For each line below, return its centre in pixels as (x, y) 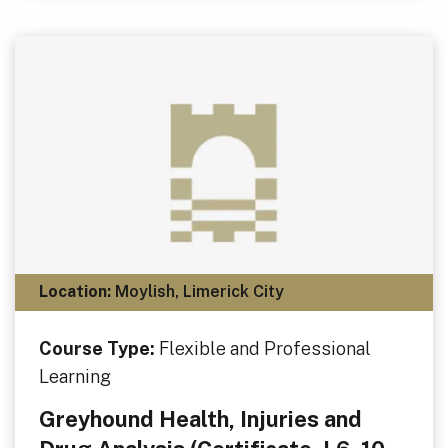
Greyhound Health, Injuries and (200, 418)
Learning (75, 376)
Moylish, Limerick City (197, 292)
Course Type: (99, 348)
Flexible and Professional (265, 348)
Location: (75, 292)
